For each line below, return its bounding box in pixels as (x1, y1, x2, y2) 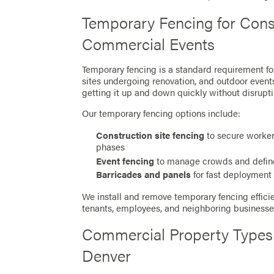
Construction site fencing (96, 128, 205, 143)
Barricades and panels (96, 167, 191, 181)
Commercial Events (82, 32, 215, 55)
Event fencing (96, 154, 155, 168)
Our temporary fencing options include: (82, 106, 241, 120)
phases (96, 140, 125, 154)
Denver (82, 243, 131, 267)
